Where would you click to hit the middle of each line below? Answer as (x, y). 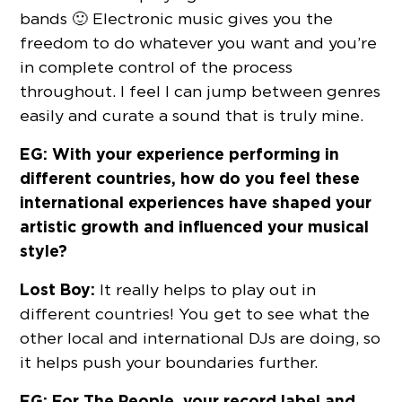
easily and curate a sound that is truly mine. (192, 116)
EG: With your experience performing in (180, 154)
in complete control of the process (157, 67)
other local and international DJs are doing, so (201, 338)
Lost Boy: (58, 290)
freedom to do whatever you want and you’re (199, 43)
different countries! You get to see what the (195, 314)
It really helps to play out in (206, 290)
